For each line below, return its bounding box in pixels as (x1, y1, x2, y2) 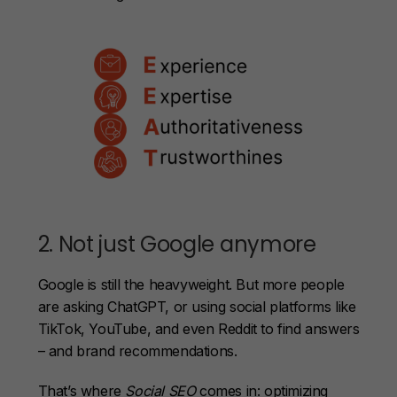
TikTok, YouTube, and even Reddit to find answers (37, 320, 360, 339)
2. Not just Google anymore (37, 229, 316, 259)
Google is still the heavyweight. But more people (37, 276, 345, 294)
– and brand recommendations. (37, 342, 237, 361)
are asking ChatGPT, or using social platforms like (37, 298, 356, 316)
